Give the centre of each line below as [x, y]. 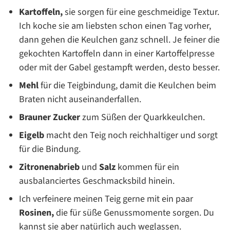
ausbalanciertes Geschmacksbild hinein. [97, 181]
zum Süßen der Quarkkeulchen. [142, 118]
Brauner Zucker [50, 118]
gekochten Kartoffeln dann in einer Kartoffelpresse [117, 54]
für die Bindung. [50, 149]
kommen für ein [147, 167]
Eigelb [32, 136]
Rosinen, [36, 213]
